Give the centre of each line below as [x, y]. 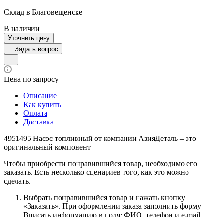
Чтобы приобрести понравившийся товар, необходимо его [101, 163]
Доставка [39, 122]
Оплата [35, 113]
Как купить [42, 104]
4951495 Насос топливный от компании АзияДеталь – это [100, 138]
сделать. [17, 181]
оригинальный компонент [47, 147]
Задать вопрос [37, 49]
